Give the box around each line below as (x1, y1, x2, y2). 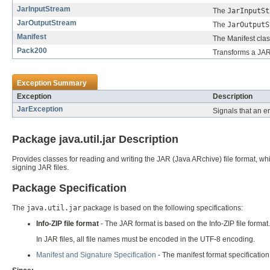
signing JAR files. (12, 163, 69, 172)
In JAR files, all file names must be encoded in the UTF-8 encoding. (36, 235, 255, 244)
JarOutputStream (17, 19, 77, 28)
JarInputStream (17, 5, 71, 14)
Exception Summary (17, 79, 87, 88)
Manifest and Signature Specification (36, 251, 156, 260)
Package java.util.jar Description (12, 133, 178, 146)
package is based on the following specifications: (81, 203, 243, 212)
